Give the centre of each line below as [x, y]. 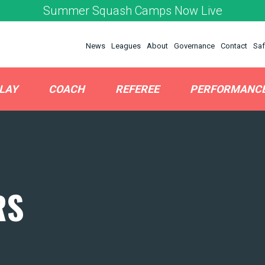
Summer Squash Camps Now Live [132, 11]
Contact [234, 46]
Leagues [126, 46]
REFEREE [137, 89]
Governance [194, 46]
